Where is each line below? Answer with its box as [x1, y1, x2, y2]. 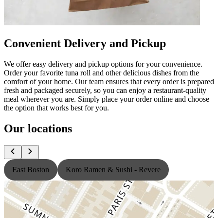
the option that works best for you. [4, 103, 109, 112]
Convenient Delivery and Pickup [4, 36, 166, 50]
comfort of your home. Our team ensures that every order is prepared [4, 77, 214, 86]
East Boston [12, 165, 49, 174]
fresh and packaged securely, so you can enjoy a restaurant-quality [4, 86, 206, 94]
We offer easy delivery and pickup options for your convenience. [4, 59, 202, 68]
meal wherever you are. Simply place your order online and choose [4, 94, 209, 103]
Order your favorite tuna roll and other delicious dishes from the [4, 68, 199, 77]
